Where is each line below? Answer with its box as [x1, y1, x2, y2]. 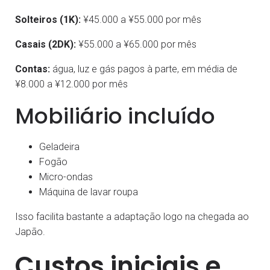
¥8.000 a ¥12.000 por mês [15, 78, 128, 90]
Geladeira [39, 140, 80, 152]
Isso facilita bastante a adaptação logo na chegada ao [15, 210, 249, 222]
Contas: [15, 63, 50, 75]
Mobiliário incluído [15, 100, 215, 131]
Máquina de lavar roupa [39, 186, 138, 198]
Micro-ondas [39, 171, 93, 183]
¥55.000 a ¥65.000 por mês [76, 38, 196, 50]
